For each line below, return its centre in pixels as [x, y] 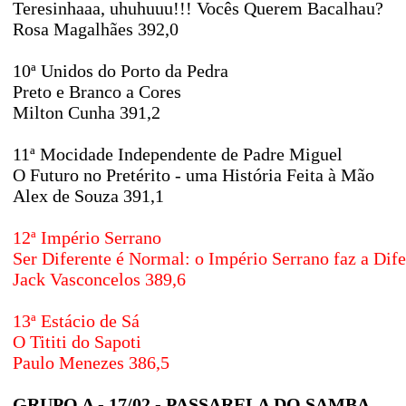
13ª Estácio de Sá [76, 321]
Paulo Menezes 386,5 [91, 362]
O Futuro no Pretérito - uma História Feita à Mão [193, 175]
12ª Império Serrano [87, 237]
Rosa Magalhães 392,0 [96, 29]
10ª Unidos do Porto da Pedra [121, 71]
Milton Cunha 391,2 [87, 112]
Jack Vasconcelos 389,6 [99, 279]
